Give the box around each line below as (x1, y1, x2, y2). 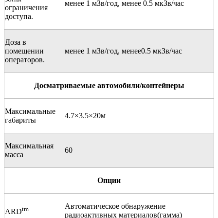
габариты (5, 115, 36, 124)
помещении (5, 46, 44, 55)
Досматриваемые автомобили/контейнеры (34, 81, 184, 90)
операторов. (5, 55, 45, 64)
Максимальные (5, 107, 55, 115)
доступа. (5, 12, 33, 20)
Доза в (5, 37, 26, 46)
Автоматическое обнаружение (65, 201, 165, 210)
